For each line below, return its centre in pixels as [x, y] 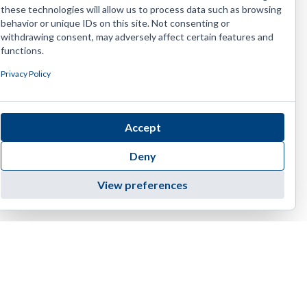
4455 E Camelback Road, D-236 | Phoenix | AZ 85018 [164, 274]
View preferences [143, 185]
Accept [143, 127]
